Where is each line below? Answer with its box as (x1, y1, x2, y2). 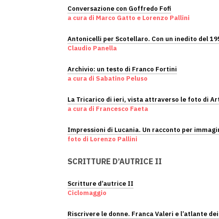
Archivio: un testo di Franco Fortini (67, 65, 177, 73)
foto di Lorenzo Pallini (67, 135, 137, 143)
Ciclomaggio (67, 189, 107, 197)
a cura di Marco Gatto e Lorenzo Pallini (67, 14, 190, 22)
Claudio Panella (67, 44, 117, 52)
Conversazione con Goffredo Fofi (67, 4, 171, 13)
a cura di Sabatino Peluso (67, 74, 148, 83)
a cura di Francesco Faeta (67, 105, 148, 113)
